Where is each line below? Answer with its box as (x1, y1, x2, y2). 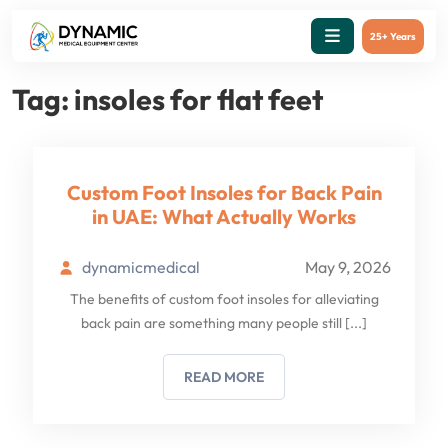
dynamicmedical (81, 257, 200, 277)
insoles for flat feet (74, 81, 323, 117)
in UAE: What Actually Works (92, 204, 356, 229)
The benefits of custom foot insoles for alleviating (69, 290, 379, 308)
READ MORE (184, 368, 264, 386)
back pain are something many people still (81, 314, 345, 332)
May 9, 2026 (305, 257, 391, 277)
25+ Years (369, 29, 416, 43)
